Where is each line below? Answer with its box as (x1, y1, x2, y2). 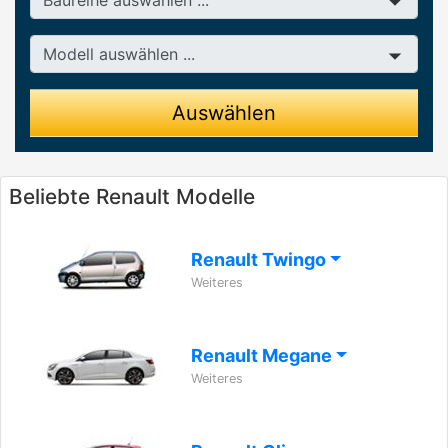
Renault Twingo (191, 249, 330, 270)
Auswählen (172, 101, 276, 125)
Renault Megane (191, 345, 336, 366)
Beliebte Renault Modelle (9, 184, 255, 209)
